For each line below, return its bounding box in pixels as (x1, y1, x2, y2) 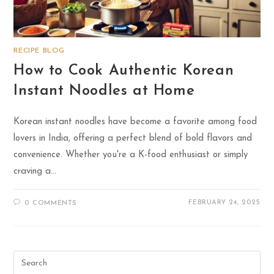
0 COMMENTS (24, 200, 78, 207)
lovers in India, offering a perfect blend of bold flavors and (13, 134, 253, 144)
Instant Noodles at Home (13, 84, 195, 99)
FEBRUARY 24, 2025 (188, 199, 261, 207)
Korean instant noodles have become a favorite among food (13, 117, 257, 127)
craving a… (13, 167, 57, 177)
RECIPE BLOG (13, 47, 65, 55)
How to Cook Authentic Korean (13, 64, 234, 79)
